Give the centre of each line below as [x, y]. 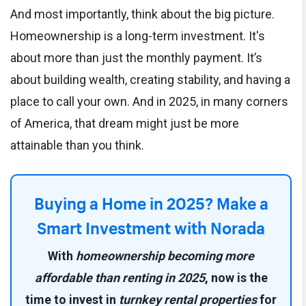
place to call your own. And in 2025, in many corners [149, 102]
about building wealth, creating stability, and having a [150, 80]
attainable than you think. [77, 145]
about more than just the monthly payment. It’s [136, 58]
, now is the [236, 278]
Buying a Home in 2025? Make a [151, 201]
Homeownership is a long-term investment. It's [138, 36]
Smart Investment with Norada [151, 226]
